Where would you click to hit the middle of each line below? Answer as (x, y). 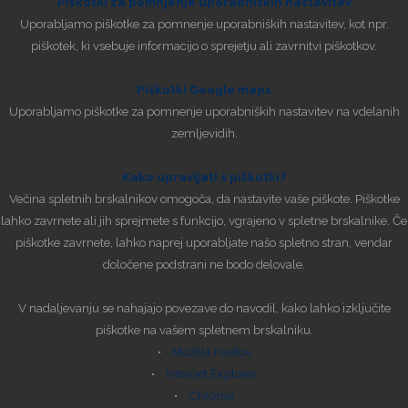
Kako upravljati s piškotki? (204, 177)
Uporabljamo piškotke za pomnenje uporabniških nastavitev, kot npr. (204, 24)
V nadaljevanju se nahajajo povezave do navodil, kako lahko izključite (204, 308)
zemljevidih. (204, 133)
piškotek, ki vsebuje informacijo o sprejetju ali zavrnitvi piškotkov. (204, 46)
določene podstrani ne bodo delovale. (204, 265)
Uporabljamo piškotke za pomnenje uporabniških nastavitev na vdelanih (204, 112)
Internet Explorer (211, 374)
